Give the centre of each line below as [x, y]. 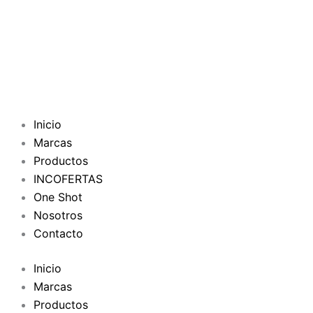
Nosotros [58, 215]
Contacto [58, 233]
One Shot [58, 197]
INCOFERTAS [68, 179]
